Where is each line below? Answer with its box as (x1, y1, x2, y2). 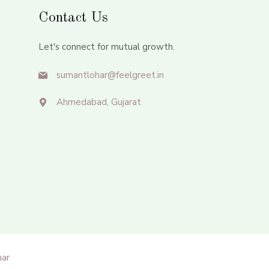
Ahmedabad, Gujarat (56, 96, 141, 108)
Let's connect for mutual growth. (38, 40, 175, 53)
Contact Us (38, 10, 108, 25)
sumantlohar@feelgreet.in (56, 69, 164, 81)
